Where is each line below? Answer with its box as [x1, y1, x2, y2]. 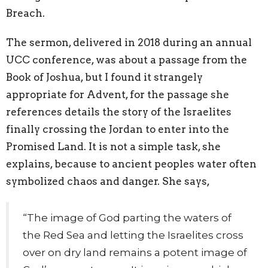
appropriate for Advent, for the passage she [6, 89, 229, 101]
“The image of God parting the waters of [23, 211, 232, 224]
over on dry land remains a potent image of [23, 246, 247, 258]
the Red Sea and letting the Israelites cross [23, 229, 243, 241]
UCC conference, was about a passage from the [6, 54, 247, 66]
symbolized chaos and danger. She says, [6, 175, 210, 188]
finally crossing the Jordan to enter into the [6, 123, 229, 136]
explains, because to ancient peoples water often [6, 158, 257, 170]
